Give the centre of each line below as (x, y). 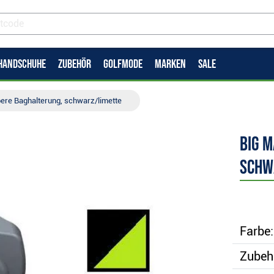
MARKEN (170, 64)
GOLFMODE (123, 64)
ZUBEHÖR (75, 64)
